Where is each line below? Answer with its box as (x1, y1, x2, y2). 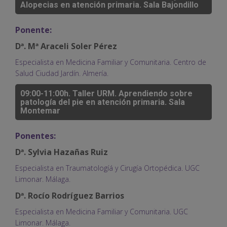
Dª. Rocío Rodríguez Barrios (15, 190, 124, 201)
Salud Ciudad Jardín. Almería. (15, 68, 108, 78)
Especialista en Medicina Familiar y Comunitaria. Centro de (15, 57, 206, 67)
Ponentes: (15, 130, 56, 141)
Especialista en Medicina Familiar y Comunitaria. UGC (15, 206, 188, 216)
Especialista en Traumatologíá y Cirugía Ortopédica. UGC (15, 163, 200, 173)
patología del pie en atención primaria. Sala (20, 97, 185, 107)
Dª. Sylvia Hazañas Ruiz (15, 146, 108, 158)
